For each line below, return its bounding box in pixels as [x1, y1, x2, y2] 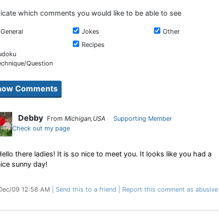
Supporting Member [113, 115, 172, 122]
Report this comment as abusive [122, 186, 218, 193]
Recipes [81, 41, 105, 48]
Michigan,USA [65, 115, 106, 122]
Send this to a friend [56, 186, 116, 193]
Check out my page [12, 125, 70, 132]
